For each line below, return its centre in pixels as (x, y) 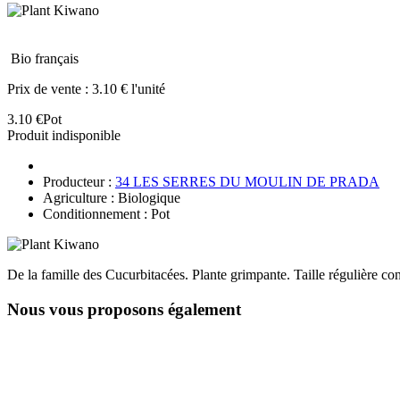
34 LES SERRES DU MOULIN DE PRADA (247, 181)
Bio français (45, 58)
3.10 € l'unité (129, 88)
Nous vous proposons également (124, 309)
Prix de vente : (50, 88)
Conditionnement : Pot (106, 213)
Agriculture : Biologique (112, 197)
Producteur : (79, 181)
